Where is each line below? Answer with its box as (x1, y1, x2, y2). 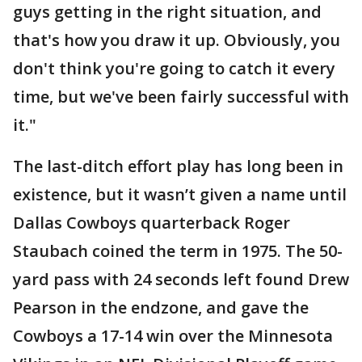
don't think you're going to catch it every (13, 57, 335, 79)
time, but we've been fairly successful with (13, 86, 349, 107)
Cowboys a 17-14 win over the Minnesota (13, 325, 333, 347)
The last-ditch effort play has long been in (13, 155, 343, 177)
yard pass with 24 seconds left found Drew (13, 268, 349, 290)
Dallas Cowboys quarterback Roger (13, 212, 290, 234)
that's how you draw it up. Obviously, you (13, 29, 340, 51)
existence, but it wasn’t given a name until (13, 183, 347, 205)
